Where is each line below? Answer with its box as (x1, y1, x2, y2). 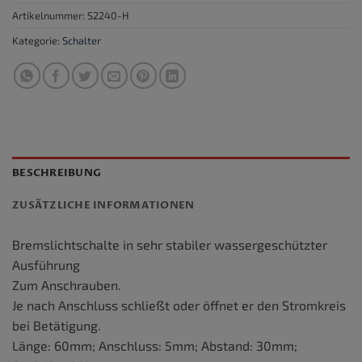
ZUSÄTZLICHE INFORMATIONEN (12, 197, 195, 213)
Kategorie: (12, 33, 62, 47)
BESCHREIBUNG (12, 165, 102, 180)
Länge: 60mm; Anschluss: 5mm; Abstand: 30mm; (12, 337, 297, 353)
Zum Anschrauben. (12, 276, 121, 293)
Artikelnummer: (12, 8, 87, 22)
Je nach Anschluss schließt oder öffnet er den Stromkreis (12, 297, 346, 313)
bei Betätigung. (12, 317, 101, 333)
